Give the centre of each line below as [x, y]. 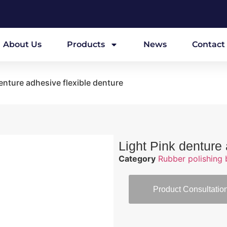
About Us [22, 44]
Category [137, 159]
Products [86, 44]
